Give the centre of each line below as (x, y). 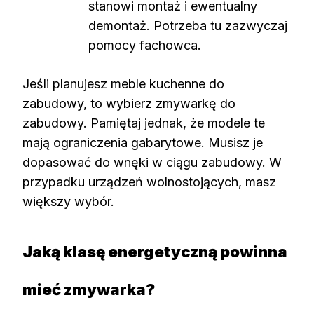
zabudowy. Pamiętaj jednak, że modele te (144, 123)
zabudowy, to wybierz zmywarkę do (129, 103)
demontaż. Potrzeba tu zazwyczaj (188, 25)
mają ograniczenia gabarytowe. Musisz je (143, 142)
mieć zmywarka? (89, 289)
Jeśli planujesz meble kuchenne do (123, 83)
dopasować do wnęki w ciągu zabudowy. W (152, 162)
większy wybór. (68, 201)
